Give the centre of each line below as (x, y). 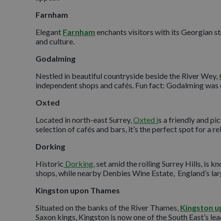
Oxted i (146, 119)
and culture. (56, 41)
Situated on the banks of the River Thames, (108, 207)
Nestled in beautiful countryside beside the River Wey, (127, 75)
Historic (50, 163)
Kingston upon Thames (78, 190)
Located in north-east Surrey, (84, 119)
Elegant (49, 32)
